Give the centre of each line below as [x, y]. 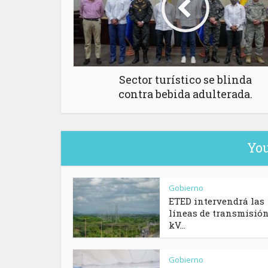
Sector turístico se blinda [185, 80]
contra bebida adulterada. [185, 94]
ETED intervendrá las [217, 201]
